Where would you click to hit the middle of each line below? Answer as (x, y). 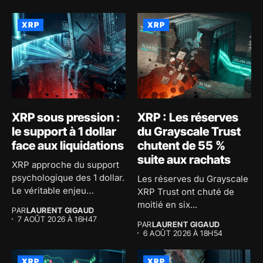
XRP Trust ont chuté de (186, 191)
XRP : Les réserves (188, 117)
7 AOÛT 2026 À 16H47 (58, 219)
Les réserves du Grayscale (193, 178)
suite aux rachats (184, 159)
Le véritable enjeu (49, 190)
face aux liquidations (68, 145)
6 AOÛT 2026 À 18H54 (183, 233)
